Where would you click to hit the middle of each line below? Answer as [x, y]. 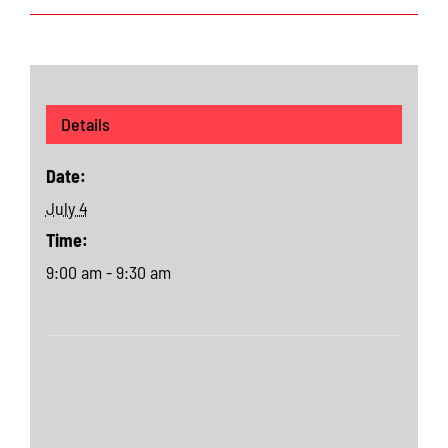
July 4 [66, 207]
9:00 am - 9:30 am [108, 271]
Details [85, 123]
